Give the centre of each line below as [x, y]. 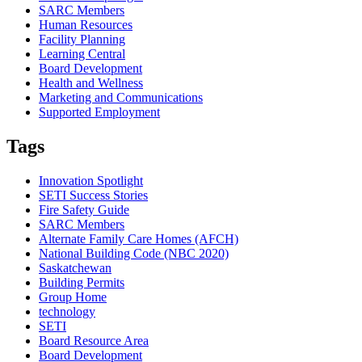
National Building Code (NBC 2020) [134, 253]
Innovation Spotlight [91, 180]
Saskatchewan [75, 267]
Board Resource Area [94, 340]
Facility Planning [82, 40]
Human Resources [86, 25]
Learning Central [82, 54]
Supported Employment [99, 112]
